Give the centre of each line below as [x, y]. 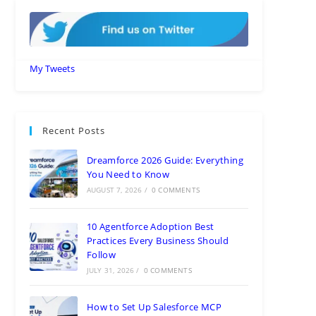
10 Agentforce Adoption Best [150, 226]
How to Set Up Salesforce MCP [154, 306]
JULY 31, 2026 [110, 270]
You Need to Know [128, 174]
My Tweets [53, 68]
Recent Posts [74, 130]
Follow [101, 254]
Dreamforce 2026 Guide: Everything [165, 160]
